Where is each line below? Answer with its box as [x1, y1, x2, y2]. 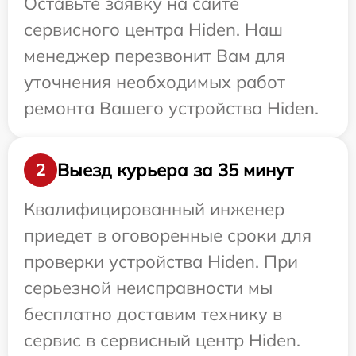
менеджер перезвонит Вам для [24, 44, 285, 68]
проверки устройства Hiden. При [24, 250, 298, 273]
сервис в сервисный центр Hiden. [24, 329, 300, 352]
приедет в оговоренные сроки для [24, 224, 311, 247]
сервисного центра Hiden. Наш [24, 18, 283, 41]
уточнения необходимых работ [24, 71, 285, 94]
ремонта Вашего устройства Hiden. [24, 97, 319, 120]
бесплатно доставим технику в [24, 303, 282, 326]
